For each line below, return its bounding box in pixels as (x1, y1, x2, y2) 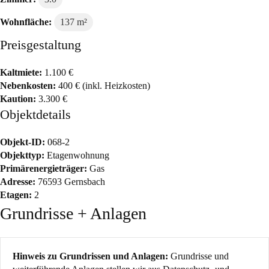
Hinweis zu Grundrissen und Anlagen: (13, 251, 168, 261)
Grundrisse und (168, 251, 229, 261)
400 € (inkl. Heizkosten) (56, 80, 150, 91)
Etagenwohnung (44, 150, 109, 160)
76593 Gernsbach (35, 177, 105, 187)
